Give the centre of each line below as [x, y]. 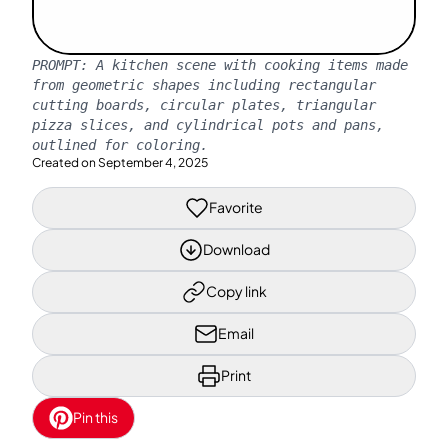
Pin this [95, 417]
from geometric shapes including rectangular [204, 84]
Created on [64, 162]
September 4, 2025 [153, 162]
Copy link [236, 291]
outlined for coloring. [120, 144]
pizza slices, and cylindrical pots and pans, [208, 124]
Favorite [236, 207]
